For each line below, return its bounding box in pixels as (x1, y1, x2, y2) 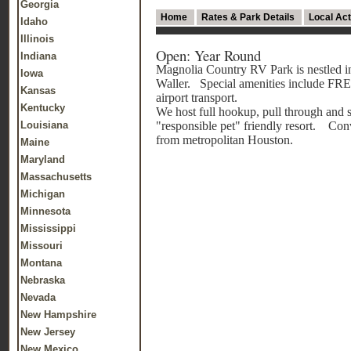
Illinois (20, 33, 54, 45)
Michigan (20, 188, 65, 200)
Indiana (20, 50, 56, 62)
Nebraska (20, 274, 65, 286)
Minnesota (20, 205, 71, 217)
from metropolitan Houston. (156, 133, 293, 147)
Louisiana (20, 119, 68, 131)
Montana (20, 257, 62, 269)
